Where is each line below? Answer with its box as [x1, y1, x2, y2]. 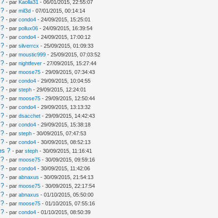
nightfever [18, 60, 42, 66]
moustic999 [18, 51, 46, 57]
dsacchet [18, 112, 41, 119]
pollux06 [18, 25, 38, 31]
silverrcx [18, 42, 39, 49]
